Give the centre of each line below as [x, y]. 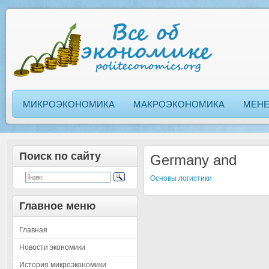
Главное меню [57, 206]
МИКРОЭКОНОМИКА [69, 104]
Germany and [194, 160]
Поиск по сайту [60, 156]
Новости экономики [52, 247]
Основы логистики [181, 178]
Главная [33, 230]
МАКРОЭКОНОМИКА [179, 104]
